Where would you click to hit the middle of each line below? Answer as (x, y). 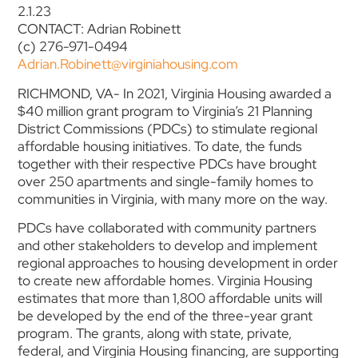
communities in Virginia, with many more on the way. (173, 199)
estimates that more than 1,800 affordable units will (170, 298)
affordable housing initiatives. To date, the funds (160, 146)
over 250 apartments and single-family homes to (166, 181)
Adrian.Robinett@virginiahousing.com (128, 64)
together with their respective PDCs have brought (167, 163)
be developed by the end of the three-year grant (165, 316)
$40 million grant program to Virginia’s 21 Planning (165, 111)
